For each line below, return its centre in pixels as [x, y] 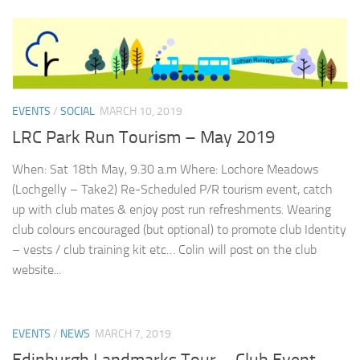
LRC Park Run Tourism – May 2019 [143, 138]
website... [37, 270]
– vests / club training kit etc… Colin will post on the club [164, 250]
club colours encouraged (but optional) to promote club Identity [179, 230]
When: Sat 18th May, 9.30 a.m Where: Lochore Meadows [165, 170]
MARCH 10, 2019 [141, 111]
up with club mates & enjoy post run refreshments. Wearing [172, 210]
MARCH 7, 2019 [133, 334]
